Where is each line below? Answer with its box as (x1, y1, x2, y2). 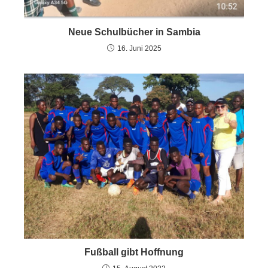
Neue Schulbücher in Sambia (68, 27, 200, 38)
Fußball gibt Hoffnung (84, 247, 184, 258)
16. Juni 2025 (117, 44, 162, 53)
